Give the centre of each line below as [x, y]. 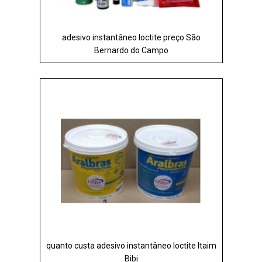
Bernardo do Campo [131, 50]
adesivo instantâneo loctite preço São [131, 37]
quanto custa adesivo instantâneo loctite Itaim [131, 245]
